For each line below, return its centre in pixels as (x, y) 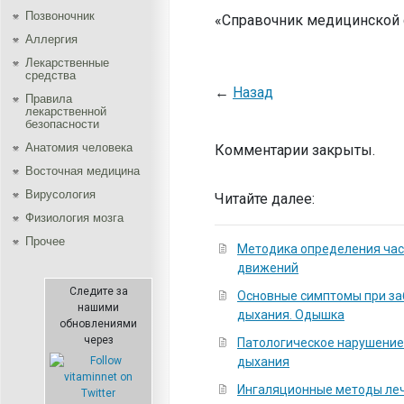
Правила (49, 99)
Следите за (98, 291)
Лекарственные (67, 63)
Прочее (45, 241)
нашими (98, 308)
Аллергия (51, 39)
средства (50, 75)
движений (268, 268)
